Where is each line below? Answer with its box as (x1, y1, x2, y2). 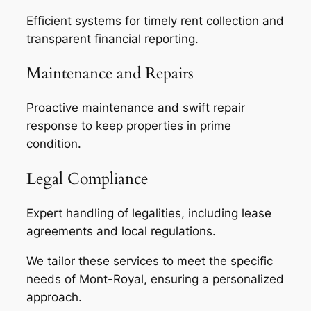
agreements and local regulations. (26, 224, 216, 238)
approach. (26, 289, 82, 304)
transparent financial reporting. (26, 32, 199, 47)
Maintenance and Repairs (26, 62, 194, 85)
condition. (26, 137, 81, 151)
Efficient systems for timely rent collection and (26, 14, 284, 28)
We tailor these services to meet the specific (26, 253, 273, 268)
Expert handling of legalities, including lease (26, 205, 271, 220)
